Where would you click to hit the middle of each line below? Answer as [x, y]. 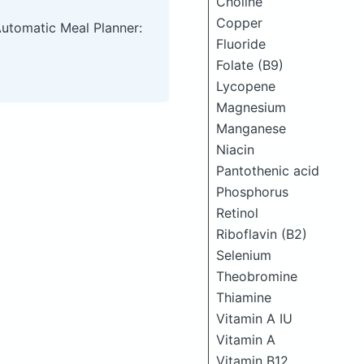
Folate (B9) [250, 65]
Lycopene [246, 86]
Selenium [244, 255]
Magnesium [251, 107]
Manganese [251, 128]
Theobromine [257, 276]
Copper [239, 23]
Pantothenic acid [268, 171]
